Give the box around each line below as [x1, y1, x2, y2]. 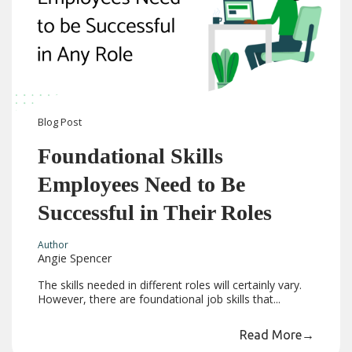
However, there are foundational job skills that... [38, 291, 281, 306]
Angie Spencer [38, 250, 112, 266]
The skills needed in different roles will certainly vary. [38, 277, 302, 292]
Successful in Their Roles [38, 200, 273, 225]
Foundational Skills [38, 144, 224, 169]
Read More [239, 327, 302, 342]
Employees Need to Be [38, 172, 246, 197]
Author [38, 237, 69, 251]
